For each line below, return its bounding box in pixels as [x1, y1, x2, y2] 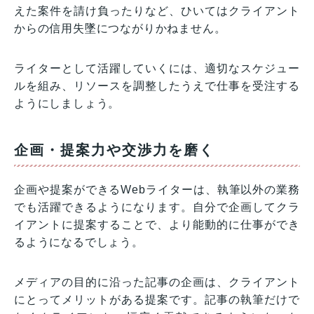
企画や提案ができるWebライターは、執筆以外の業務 [14, 183, 300, 196]
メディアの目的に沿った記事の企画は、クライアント [14, 275, 300, 288]
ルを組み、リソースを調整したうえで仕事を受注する [14, 79, 300, 92]
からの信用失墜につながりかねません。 [14, 22, 226, 34]
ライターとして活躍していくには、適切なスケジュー [14, 62, 300, 74]
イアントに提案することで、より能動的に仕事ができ [14, 218, 300, 231]
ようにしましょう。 [14, 97, 121, 109]
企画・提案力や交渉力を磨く [14, 142, 214, 158]
